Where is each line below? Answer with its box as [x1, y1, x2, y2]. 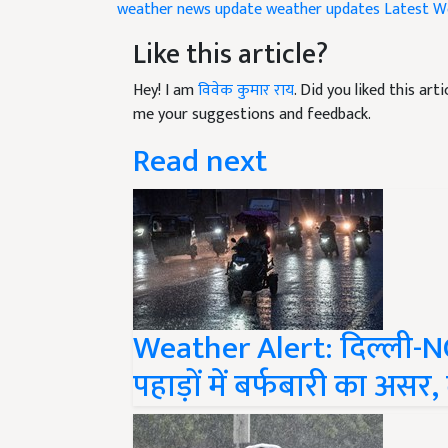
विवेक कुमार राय [198, 53, 294, 81]
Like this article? [133, 7, 328, 55]
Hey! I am [133, 53, 198, 81]
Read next [133, 111, 267, 165]
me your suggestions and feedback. [133, 77, 371, 105]
